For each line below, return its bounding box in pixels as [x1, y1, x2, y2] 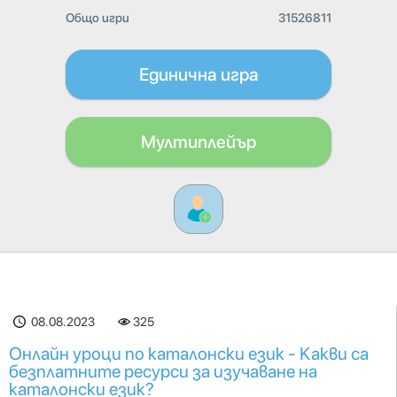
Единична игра [138, 64, 259, 85]
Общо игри [66, 11, 129, 25]
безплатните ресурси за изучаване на [9, 361, 317, 382]
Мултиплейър [141, 131, 256, 152]
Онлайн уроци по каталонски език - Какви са [9, 343, 369, 364]
